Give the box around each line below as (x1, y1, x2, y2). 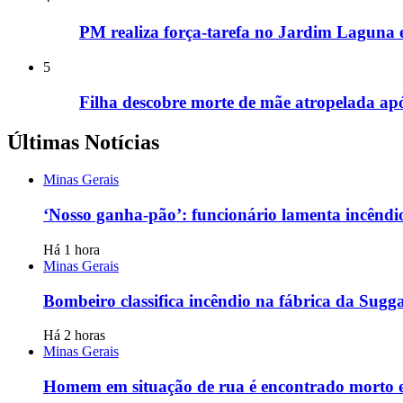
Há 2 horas (43, 327, 105, 344)
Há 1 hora (43, 241, 100, 257)
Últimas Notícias (7, 130, 159, 154)
